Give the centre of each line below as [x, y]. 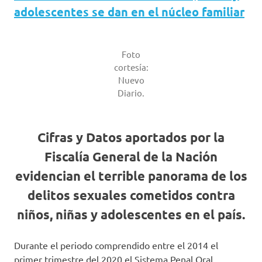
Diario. [131, 93]
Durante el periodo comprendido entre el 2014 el [116, 245]
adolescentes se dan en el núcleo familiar [129, 12]
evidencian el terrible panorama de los [131, 176]
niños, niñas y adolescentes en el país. [131, 214]
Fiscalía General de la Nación [131, 156]
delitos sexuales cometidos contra [131, 195]
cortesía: [131, 67]
